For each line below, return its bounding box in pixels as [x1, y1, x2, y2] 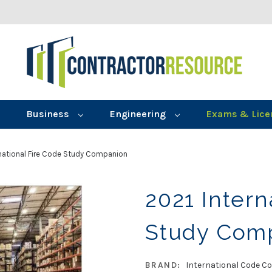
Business [25, 108, 72, 120]
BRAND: [145, 259, 181, 270]
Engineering [110, 108, 169, 120]
